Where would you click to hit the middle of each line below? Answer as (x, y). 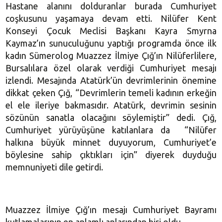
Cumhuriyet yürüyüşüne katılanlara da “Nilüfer (111, 130)
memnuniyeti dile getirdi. (55, 167)
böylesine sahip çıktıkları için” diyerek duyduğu (111, 154)
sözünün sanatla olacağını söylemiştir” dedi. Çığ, (111, 117)
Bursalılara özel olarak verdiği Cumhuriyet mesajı (111, 68)
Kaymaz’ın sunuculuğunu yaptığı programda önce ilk (111, 43)
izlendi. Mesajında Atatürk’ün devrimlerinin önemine (111, 80)
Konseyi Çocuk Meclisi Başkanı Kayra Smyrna (111, 30)
